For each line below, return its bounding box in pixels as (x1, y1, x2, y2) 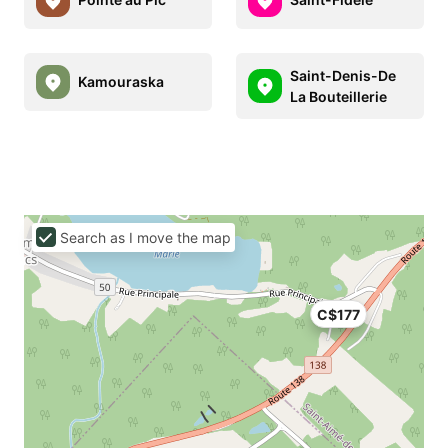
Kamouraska (78, 73, 164, 91)
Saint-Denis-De (290, 66, 396, 84)
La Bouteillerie (290, 87, 387, 105)
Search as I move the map (60, 228, 231, 246)
